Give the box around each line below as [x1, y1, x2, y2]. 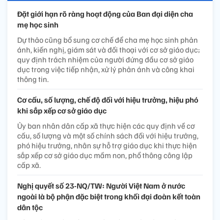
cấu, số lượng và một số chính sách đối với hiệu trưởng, [17, 130, 198, 140]
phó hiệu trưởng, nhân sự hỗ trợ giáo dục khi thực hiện [17, 140, 197, 150]
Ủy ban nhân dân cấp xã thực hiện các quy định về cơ [17, 120, 195, 131]
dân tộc [17, 202, 43, 212]
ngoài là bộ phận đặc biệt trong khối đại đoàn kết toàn [17, 191, 200, 201]
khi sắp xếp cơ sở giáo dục [17, 105, 107, 115]
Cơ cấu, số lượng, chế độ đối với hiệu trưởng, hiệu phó [17, 94, 198, 105]
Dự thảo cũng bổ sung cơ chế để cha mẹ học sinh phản [17, 34, 198, 45]
